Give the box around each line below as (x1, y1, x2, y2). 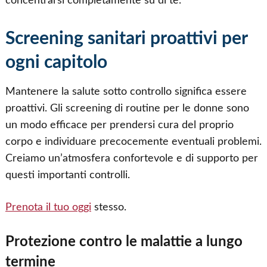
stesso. (91, 202, 126, 213)
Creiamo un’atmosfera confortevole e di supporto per (5, 153, 258, 163)
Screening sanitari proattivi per (5, 29, 247, 48)
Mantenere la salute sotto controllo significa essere (5, 86, 247, 97)
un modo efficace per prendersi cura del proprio (5, 119, 234, 130)
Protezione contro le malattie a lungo (5, 234, 243, 249)
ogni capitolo (5, 53, 107, 72)
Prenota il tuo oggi (5, 202, 91, 213)
